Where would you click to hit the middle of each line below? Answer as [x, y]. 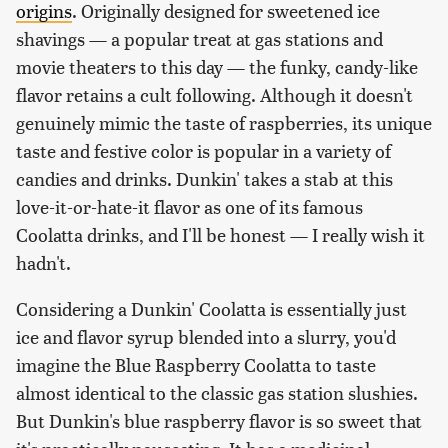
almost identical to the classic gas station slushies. [217, 393]
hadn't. [43, 263]
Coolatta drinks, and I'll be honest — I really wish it [220, 235]
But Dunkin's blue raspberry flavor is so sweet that [219, 421]
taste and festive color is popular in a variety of [203, 151]
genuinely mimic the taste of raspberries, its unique [224, 123]
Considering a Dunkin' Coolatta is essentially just [211, 309]
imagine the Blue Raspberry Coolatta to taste [196, 365]
